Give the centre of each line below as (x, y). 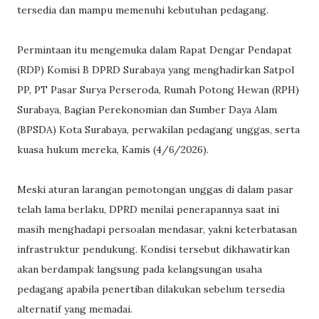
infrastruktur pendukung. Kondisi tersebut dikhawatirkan (153, 249)
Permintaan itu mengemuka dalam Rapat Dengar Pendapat (155, 49)
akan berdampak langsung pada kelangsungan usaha (140, 269)
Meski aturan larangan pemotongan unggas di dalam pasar (155, 189)
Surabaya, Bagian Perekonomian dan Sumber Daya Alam (147, 109)
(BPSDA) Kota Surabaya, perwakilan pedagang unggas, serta (158, 129)
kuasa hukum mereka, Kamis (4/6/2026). (113, 149)
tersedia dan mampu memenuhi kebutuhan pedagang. (143, 10)
